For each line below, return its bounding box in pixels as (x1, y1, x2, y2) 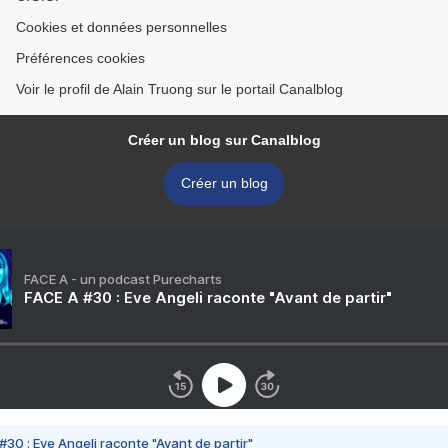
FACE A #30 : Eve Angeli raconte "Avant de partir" (24, 288, 392, 308)
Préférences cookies (16, 50, 145, 67)
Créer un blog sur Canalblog (127, 132, 321, 149)
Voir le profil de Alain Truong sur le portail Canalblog (16, 81, 343, 98)
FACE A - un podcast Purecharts (24, 271, 222, 288)
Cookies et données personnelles (16, 19, 227, 36)
